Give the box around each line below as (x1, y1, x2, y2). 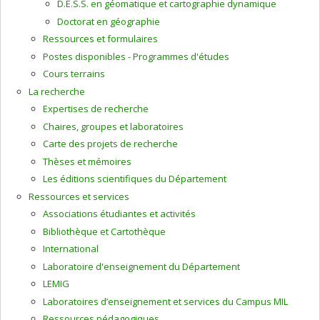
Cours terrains (43, 67, 105, 80)
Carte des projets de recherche (43, 137, 178, 150)
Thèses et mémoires (43, 154, 131, 168)
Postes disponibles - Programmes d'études (43, 49, 229, 63)
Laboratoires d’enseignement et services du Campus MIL (43, 294, 288, 308)
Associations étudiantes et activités (43, 207, 196, 220)
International (43, 242, 99, 255)
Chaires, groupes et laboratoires (43, 119, 184, 133)
